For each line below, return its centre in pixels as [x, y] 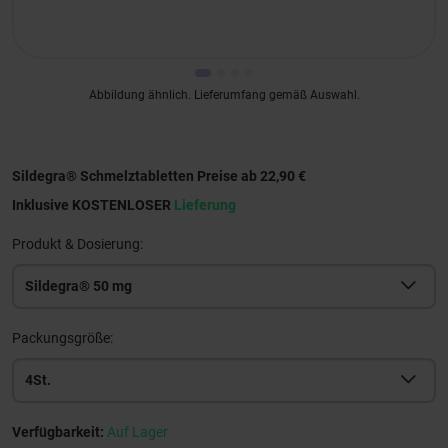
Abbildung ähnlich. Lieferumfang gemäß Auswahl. [224, 94]
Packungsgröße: [62, 337]
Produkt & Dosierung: [77, 243]
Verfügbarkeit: [59, 431]
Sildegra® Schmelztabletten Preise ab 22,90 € [159, 175]
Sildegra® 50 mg [78, 285]
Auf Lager [137, 431]
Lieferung [205, 204]
